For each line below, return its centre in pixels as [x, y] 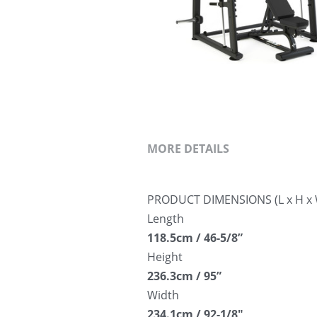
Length [166, 219]
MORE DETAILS [188, 149]
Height [165, 257]
